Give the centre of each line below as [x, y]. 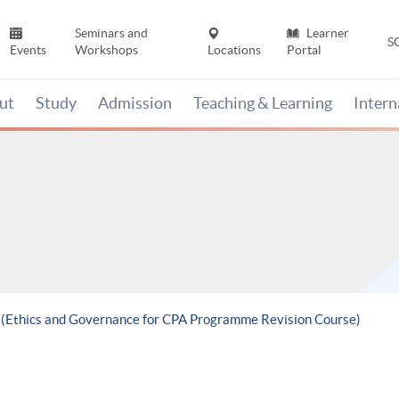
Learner [326, 33]
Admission [135, 103]
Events [28, 50]
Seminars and [111, 33]
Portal [304, 50]
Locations [235, 50]
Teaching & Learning [263, 103]
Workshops [106, 50]
